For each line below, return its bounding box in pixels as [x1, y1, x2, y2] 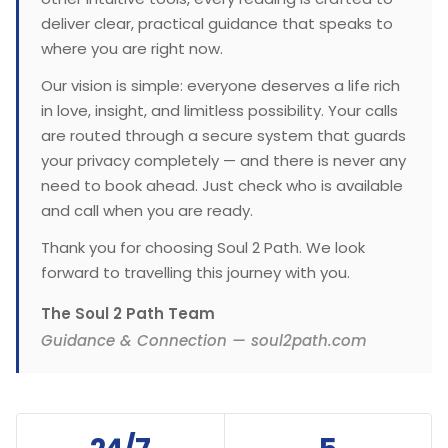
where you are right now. [41, 37, 223, 59]
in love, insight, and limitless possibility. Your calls [41, 99, 398, 121]
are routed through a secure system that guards [41, 124, 406, 146]
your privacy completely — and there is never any [41, 149, 406, 171]
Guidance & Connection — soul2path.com [41, 329, 367, 351]
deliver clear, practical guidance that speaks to [41, 12, 393, 34]
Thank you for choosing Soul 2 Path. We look [41, 236, 365, 258]
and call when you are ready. [41, 199, 253, 221]
